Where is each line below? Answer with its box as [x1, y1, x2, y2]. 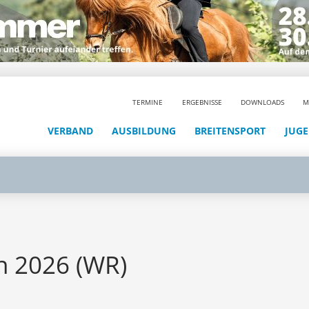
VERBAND [47, 123, 93, 137]
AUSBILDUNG [112, 123, 177, 137]
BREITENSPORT [195, 123, 266, 137]
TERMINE [132, 97, 163, 107]
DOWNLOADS [241, 97, 285, 107]
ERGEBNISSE [181, 97, 222, 107]
